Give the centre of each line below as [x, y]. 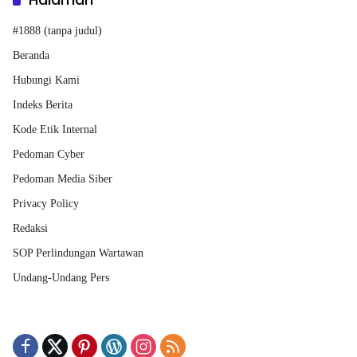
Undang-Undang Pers [61, 278]
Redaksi [30, 229]
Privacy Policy [46, 204]
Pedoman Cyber [49, 155]
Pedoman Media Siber [63, 179]
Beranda [31, 56]
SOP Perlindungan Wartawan [78, 253]
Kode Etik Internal [55, 130]
